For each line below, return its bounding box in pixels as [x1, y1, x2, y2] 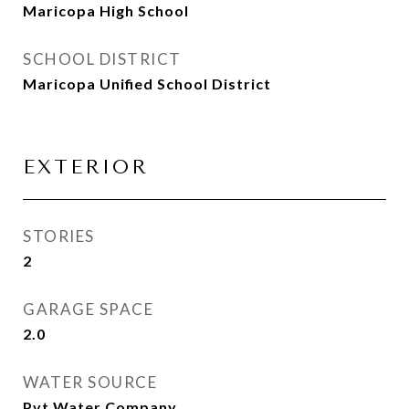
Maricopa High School [23, 2, 189, 19]
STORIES [23, 226, 95, 246]
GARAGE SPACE [23, 299, 153, 319]
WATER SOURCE [23, 372, 157, 392]
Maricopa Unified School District [23, 75, 271, 92]
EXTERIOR [23, 156, 149, 178]
